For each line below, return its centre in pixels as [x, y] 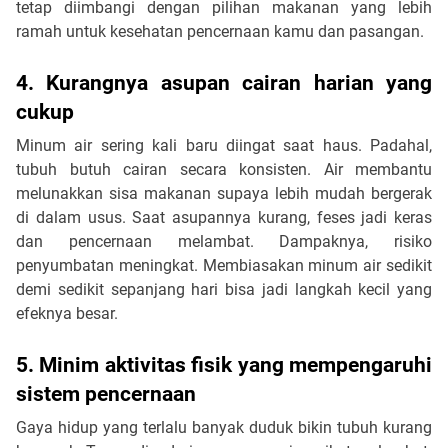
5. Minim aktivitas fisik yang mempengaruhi [224, 364]
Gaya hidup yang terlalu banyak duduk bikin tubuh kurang [224, 427]
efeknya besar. [67, 313]
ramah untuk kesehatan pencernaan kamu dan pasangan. [220, 31]
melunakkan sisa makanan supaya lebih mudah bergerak [224, 193]
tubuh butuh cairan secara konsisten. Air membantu [224, 169]
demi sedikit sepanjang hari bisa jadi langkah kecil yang [224, 289]
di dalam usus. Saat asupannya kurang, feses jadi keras [224, 217]
